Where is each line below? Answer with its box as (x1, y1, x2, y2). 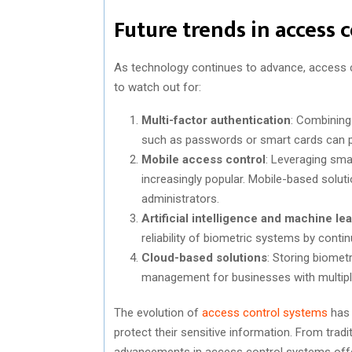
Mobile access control (141, 152, 266, 167)
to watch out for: (114, 79, 201, 94)
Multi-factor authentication (141, 112, 291, 127)
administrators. (141, 191, 219, 206)
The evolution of (114, 305, 202, 320)
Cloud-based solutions (141, 250, 267, 265)
